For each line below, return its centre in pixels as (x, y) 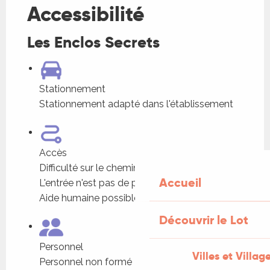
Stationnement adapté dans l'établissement (136, 104)
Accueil (180, 183)
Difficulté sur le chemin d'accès (107, 168)
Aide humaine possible (89, 198)
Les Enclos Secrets (93, 42)
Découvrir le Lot (204, 220)
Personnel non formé (86, 262)
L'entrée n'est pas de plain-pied (108, 183)
